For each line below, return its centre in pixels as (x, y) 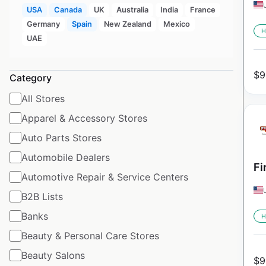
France (202, 9)
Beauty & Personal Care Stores (90, 235)
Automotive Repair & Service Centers (105, 177)
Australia (132, 9)
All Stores (43, 98)
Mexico (176, 24)
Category (31, 77)
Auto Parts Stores (61, 137)
